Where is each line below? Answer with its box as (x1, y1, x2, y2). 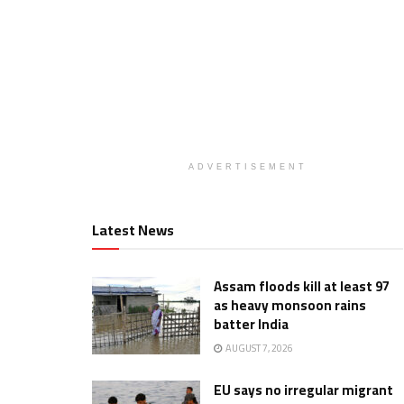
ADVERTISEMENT (188, 162, 308, 171)
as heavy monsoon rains (214, 292, 366, 318)
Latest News (92, 216, 174, 243)
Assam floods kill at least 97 (214, 273, 390, 299)
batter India (214, 311, 289, 337)
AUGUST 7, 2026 (224, 339, 293, 357)
